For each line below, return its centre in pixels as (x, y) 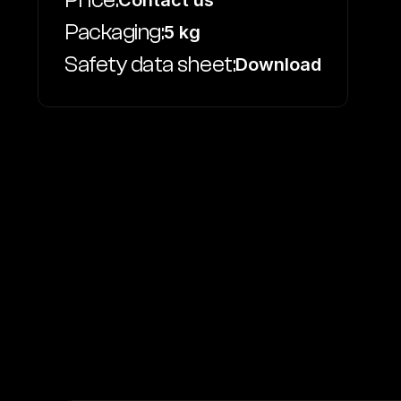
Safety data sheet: (150, 64)
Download (278, 64)
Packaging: (114, 32)
